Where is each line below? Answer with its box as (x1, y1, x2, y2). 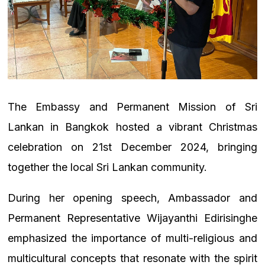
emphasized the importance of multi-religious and (8, 232, 257, 245)
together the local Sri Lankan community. (8, 161, 207, 174)
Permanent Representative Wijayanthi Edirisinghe (8, 212, 257, 225)
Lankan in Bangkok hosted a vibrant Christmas (8, 121, 257, 134)
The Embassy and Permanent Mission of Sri (8, 101, 257, 114)
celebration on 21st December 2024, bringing (8, 141, 257, 154)
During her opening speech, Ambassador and (8, 192, 257, 205)
